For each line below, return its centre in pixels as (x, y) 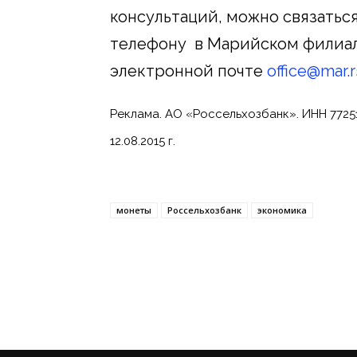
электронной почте (188, 71)
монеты (134, 210)
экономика (282, 210)
